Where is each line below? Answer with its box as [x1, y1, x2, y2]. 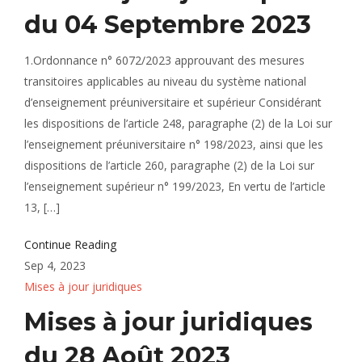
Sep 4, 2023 [24, 258, 86, 273]
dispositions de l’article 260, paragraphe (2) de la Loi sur [24, 158, 314, 173]
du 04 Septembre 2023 [24, 10, 311, 40]
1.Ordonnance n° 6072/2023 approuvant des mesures [24, 53, 305, 68]
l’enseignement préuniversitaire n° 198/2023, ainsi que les [24, 137, 323, 152]
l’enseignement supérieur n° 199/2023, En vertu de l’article [24, 179, 326, 194]
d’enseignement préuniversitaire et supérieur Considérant [24, 95, 322, 110]
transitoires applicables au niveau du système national [24, 74, 306, 89]
